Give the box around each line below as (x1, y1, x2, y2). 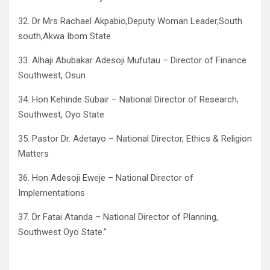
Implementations (18, 187, 85, 199)
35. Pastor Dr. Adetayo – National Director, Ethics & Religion (18, 133, 252, 145)
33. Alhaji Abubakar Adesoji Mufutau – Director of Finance (18, 55, 246, 66)
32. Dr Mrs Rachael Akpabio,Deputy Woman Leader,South (18, 16, 242, 27)
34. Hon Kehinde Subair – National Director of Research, (18, 94, 239, 105)
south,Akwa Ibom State (18, 31, 111, 42)
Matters (18, 148, 49, 160)
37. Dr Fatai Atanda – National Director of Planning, (18, 212, 218, 223)
